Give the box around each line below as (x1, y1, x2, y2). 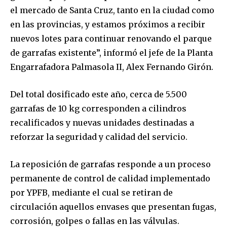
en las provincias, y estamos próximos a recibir (10, 19, 205, 29)
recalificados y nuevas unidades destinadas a (10, 117, 194, 128)
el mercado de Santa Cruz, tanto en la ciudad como (10, 5, 214, 15)
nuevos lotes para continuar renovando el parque (10, 33, 212, 44)
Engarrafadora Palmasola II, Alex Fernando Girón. (10, 61, 213, 72)
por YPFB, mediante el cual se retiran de (10, 187, 173, 198)
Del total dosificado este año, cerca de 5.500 (10, 89, 187, 99)
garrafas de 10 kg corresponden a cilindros (10, 103, 186, 113)
